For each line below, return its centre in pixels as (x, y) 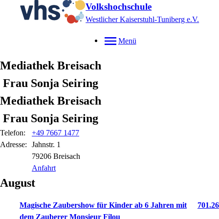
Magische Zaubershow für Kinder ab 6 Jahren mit (103, 205)
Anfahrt (44, 168)
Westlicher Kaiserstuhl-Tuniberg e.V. (142, 19)
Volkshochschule (119, 7)
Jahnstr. (44, 144)
